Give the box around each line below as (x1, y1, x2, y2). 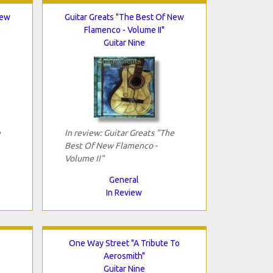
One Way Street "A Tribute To (68, 238, 180, 248)
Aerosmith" (103, 250, 145, 261)
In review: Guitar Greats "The (64, 127, 174, 138)
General (109, 174, 139, 185)
